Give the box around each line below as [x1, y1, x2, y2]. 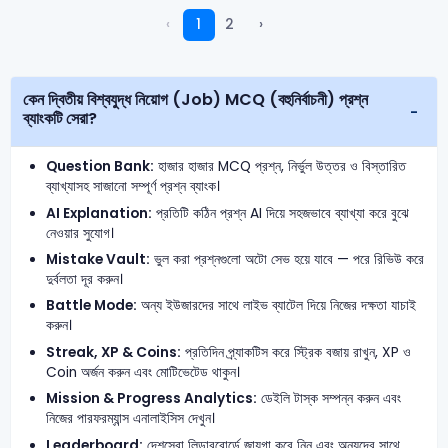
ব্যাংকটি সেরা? [23, 106, 98, 130]
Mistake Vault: [46, 250, 151, 270]
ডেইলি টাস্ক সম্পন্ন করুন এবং [257, 389, 402, 409]
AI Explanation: [46, 203, 153, 223]
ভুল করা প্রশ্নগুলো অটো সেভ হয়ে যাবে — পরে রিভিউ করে [150, 250, 425, 270]
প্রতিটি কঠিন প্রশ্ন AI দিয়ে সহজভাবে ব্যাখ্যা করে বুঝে [152, 203, 410, 223]
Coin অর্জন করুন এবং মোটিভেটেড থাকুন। [46, 362, 241, 382]
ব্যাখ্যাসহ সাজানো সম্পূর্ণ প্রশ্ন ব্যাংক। [46, 177, 221, 197]
